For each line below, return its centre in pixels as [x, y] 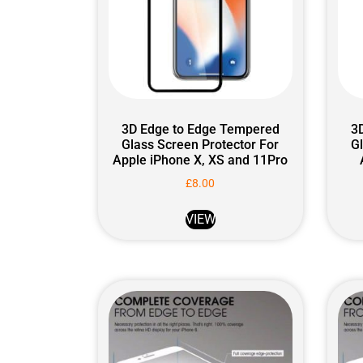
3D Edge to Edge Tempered [200, 129]
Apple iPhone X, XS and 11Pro [201, 160]
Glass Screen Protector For [201, 144]
